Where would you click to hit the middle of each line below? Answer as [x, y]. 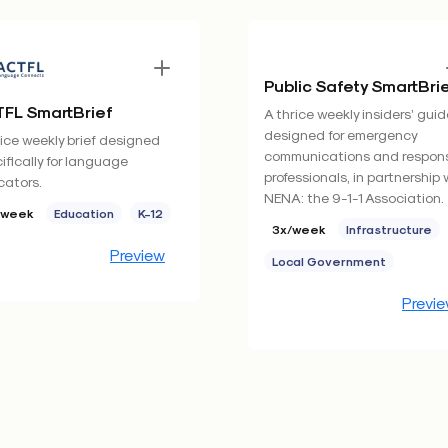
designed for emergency [340, 134]
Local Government [329, 261]
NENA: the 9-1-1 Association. [354, 197]
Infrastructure [389, 229]
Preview [137, 254]
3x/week [299, 229]
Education [84, 213]
